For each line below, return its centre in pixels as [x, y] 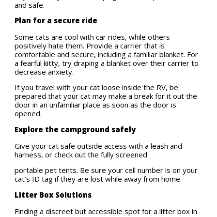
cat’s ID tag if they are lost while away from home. [98, 179]
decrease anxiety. [44, 71]
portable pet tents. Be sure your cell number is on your [106, 170]
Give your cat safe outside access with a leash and [98, 146]
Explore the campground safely [76, 129]
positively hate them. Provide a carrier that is [90, 45]
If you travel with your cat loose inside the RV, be [96, 87]
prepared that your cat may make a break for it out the [106, 96]
